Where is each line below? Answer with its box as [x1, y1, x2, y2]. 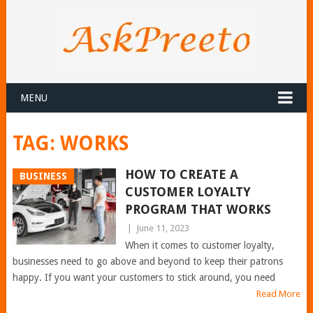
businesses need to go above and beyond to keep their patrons [12, 256, 283, 267]
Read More [256, 289, 301, 299]
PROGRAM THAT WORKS [124, 202, 275, 217]
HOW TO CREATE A [124, 167, 238, 182]
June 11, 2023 [136, 223, 189, 233]
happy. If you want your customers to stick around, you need [12, 272, 275, 283]
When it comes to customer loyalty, [124, 240, 275, 251]
